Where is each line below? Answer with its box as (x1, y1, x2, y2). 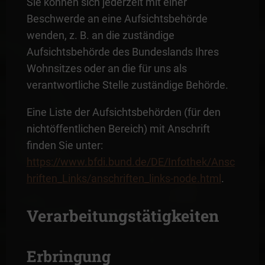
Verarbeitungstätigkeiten (26, 205, 219, 226)
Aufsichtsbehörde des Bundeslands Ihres (26, 45, 219, 58)
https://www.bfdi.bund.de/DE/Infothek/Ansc (26, 155, 235, 168)
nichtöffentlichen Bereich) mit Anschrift (26, 122, 210, 135)
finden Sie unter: (26, 138, 103, 151)
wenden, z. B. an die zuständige (26, 28, 174, 41)
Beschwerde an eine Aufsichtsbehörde (26, 12, 208, 25)
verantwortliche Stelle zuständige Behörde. (26, 78, 228, 91)
